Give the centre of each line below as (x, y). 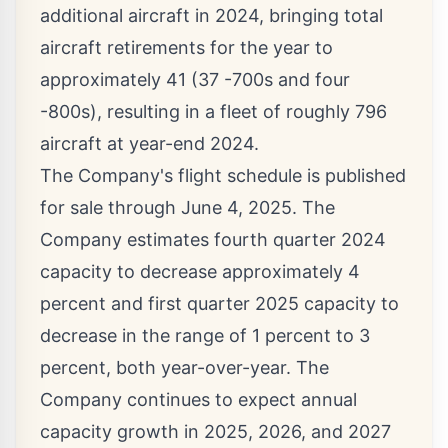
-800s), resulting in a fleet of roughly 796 (213, 112)
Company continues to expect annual (198, 400)
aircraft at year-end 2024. (149, 144)
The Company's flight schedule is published (223, 176)
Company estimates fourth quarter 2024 (213, 240)
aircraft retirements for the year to (186, 48)
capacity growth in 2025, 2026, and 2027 (215, 432)
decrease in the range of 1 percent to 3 (205, 336)
